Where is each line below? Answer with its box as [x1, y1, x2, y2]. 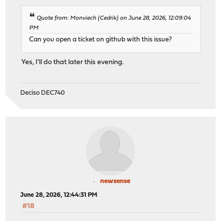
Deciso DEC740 [20, 90, 65, 97]
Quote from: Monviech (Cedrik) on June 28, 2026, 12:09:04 [37, 15, 191, 21]
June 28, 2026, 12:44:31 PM [20, 192, 98, 199]
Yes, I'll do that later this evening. [21, 59, 124, 67]
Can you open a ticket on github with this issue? [29, 37, 172, 43]
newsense [100, 178, 130, 185]
